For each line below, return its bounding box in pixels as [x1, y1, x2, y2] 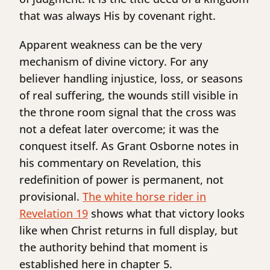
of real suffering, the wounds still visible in [19, 88, 238, 103]
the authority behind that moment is [19, 240, 208, 255]
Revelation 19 [19, 206, 88, 221]
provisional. [19, 189, 83, 204]
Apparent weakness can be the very [19, 37, 202, 52]
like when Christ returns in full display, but [19, 223, 238, 238]
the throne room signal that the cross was [19, 105, 236, 120]
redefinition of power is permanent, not [19, 172, 224, 187]
